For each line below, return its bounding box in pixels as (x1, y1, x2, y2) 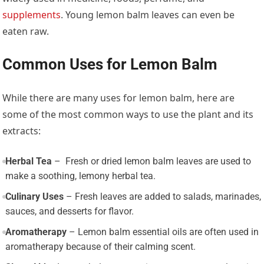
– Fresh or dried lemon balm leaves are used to (51, 156, 251, 167)
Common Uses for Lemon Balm (2, 55, 218, 74)
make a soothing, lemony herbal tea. (5, 170, 156, 182)
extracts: (2, 124, 44, 138)
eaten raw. (2, 25, 52, 38)
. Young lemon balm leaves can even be (61, 8, 235, 22)
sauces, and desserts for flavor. (5, 206, 134, 217)
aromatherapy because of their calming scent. (5, 241, 198, 253)
